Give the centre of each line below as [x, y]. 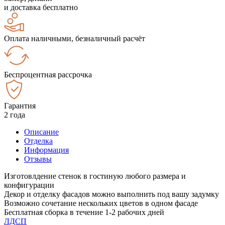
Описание [41, 132]
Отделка [38, 141]
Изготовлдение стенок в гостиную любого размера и [95, 176]
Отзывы [38, 159]
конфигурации [29, 185]
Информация [46, 150]
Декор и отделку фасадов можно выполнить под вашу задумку [111, 194]
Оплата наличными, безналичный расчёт [75, 38]
